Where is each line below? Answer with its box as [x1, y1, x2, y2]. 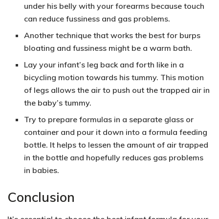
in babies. [24, 165, 60, 175]
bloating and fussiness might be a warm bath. [24, 43, 193, 53]
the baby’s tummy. [24, 98, 92, 108]
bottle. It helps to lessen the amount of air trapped [24, 140, 209, 150]
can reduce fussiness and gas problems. [24, 14, 171, 24]
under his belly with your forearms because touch [24, 1, 205, 11]
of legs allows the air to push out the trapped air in [24, 85, 210, 95]
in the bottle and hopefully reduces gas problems [24, 153, 204, 163]
